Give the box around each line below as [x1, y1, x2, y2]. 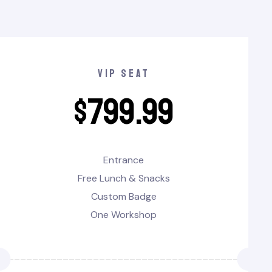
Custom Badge [90, 190, 157, 203]
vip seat [98, 67, 150, 81]
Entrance [103, 154, 144, 167]
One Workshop [90, 208, 157, 222]
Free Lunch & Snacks [77, 172, 170, 185]
